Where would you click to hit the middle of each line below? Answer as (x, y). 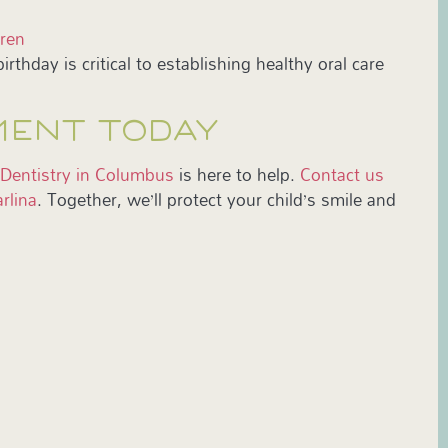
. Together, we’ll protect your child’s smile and (217, 199)
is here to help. (235, 174)
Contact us (340, 174)
